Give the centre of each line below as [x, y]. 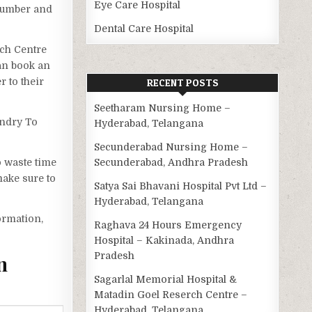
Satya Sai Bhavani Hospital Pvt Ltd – [181, 186]
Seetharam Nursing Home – [163, 108]
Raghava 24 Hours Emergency [168, 225]
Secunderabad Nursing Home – [171, 147]
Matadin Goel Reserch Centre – [171, 295]
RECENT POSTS [182, 83]
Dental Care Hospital [144, 29]
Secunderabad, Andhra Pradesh [171, 163]
